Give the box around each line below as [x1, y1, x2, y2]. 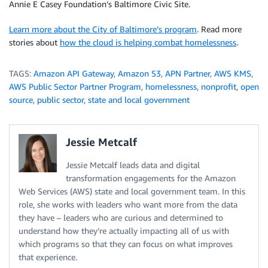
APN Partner [165, 68, 210, 79]
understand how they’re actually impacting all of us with [19, 226, 229, 236]
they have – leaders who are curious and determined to [19, 212, 223, 223]
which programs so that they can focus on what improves [19, 239, 233, 249]
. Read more [197, 24, 242, 35]
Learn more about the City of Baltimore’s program [9, 24, 197, 35]
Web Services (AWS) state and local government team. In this [19, 186, 245, 197]
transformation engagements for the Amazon [66, 173, 236, 184]
